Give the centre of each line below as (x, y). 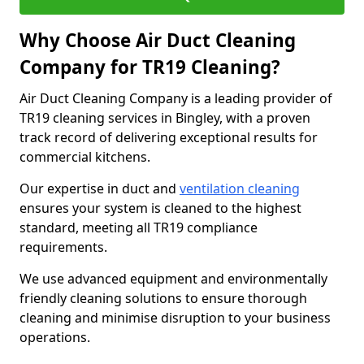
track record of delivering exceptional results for (169, 137)
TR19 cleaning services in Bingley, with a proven (165, 118)
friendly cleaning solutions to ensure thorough (163, 298)
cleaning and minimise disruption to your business (175, 318)
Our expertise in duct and (100, 188)
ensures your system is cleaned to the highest (160, 208)
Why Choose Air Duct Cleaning (158, 40)
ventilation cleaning (240, 188)
